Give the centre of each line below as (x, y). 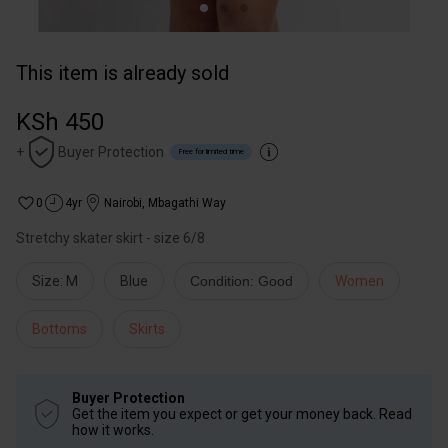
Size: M (55, 281)
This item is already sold (122, 73)
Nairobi (123, 203)
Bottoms (59, 329)
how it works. (113, 430)
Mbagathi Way (187, 203)
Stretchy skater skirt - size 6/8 (110, 238)
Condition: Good (241, 281)
